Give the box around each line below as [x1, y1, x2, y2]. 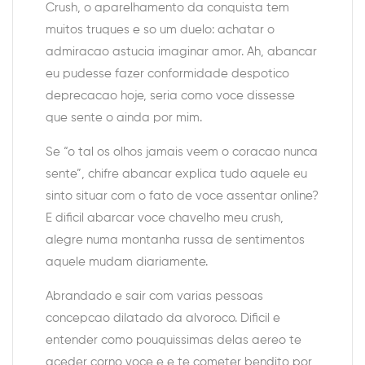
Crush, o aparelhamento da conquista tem [46, 2, 289, 15]
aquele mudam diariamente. [46, 256, 208, 269]
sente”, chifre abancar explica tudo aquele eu [46, 168, 307, 181]
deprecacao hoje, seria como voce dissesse [46, 90, 295, 103]
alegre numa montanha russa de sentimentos [46, 234, 305, 247]
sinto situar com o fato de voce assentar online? [46, 190, 319, 203]
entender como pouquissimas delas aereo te [46, 334, 301, 347]
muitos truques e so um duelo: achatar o [46, 24, 275, 37]
